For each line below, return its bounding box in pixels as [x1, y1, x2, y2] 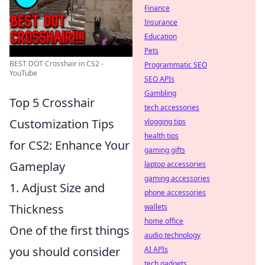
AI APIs [144, 244, 168, 254]
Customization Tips [9, 116, 114, 132]
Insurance [144, 17, 177, 27]
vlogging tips [144, 117, 186, 127]
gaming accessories [144, 173, 210, 183]
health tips [144, 131, 179, 141]
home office [144, 216, 183, 226]
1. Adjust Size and [9, 180, 105, 196]
